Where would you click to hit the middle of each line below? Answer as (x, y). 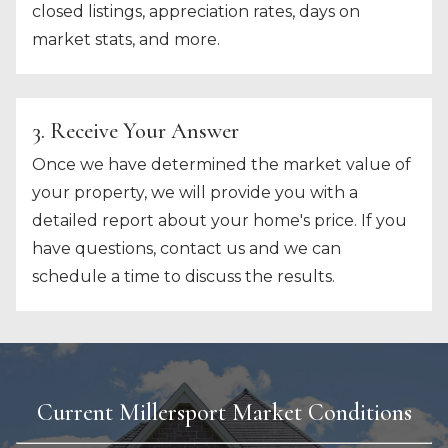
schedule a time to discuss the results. (183, 277)
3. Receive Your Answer (135, 131)
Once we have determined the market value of (221, 165)
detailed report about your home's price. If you (219, 221)
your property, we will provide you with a (195, 193)
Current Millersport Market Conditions (224, 413)
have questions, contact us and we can (186, 249)
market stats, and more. (126, 40)
